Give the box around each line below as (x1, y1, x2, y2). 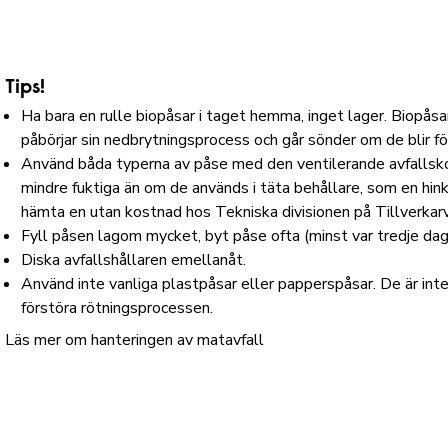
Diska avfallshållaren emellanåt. (21, 249, 247, 271)
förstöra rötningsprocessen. (21, 297, 214, 319)
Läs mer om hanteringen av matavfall (5, 329, 269, 351)
